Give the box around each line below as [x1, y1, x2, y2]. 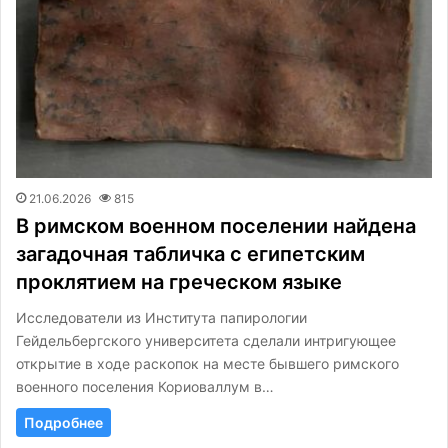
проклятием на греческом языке [16, 270, 342, 295]
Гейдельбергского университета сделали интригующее [16, 332, 396, 350]
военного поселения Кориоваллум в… [16, 378, 274, 396]
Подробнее [24, 414, 103, 432]
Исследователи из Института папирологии [16, 309, 307, 327]
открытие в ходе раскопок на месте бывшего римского [16, 355, 399, 373]
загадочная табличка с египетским [16, 242, 365, 267]
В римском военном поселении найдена [16, 214, 416, 239]
